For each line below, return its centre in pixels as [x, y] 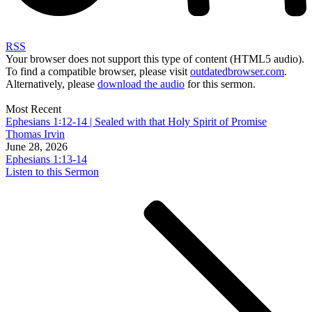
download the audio [141, 84]
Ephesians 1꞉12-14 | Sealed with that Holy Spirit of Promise [136, 121]
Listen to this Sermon [52, 171]
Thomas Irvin [35, 134]
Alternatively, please [52, 84]
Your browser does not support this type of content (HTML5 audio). [155, 58]
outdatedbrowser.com [237, 71]
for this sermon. [220, 84]
